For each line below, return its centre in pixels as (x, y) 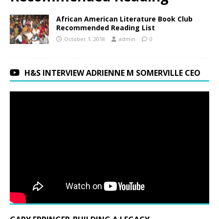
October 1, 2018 (85, 39)
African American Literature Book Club (124, 19)
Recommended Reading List (106, 27)
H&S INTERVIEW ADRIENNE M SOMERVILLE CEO (112, 73)
